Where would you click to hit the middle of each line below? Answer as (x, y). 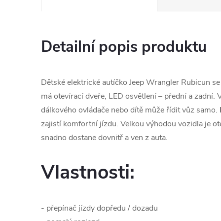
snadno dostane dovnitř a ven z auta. (104, 138)
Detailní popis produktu (124, 47)
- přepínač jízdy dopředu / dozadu (99, 208)
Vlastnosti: (88, 173)
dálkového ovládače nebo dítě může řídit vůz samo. (130, 110)
